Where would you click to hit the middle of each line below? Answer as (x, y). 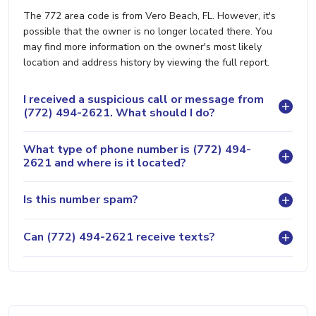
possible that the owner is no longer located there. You (148, 31)
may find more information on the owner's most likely (142, 47)
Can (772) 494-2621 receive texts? (119, 237)
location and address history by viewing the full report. (146, 62)
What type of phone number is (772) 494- (137, 149)
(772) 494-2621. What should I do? (119, 113)
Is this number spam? (81, 200)
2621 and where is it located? (105, 163)
